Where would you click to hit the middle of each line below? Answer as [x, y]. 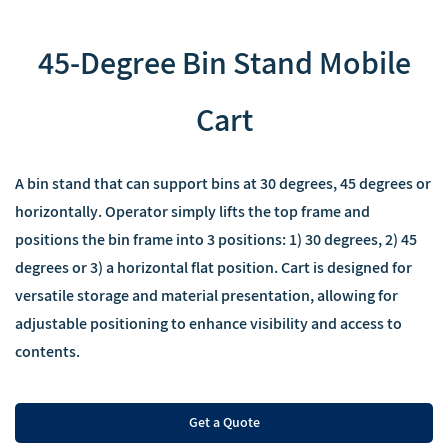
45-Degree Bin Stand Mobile [224, 64]
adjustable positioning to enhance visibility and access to [208, 324]
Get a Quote [224, 422]
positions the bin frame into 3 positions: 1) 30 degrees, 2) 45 [216, 240]
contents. [47, 352]
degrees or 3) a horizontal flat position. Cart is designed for [213, 268]
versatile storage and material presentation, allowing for [206, 296]
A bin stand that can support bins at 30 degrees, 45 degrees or [223, 184]
